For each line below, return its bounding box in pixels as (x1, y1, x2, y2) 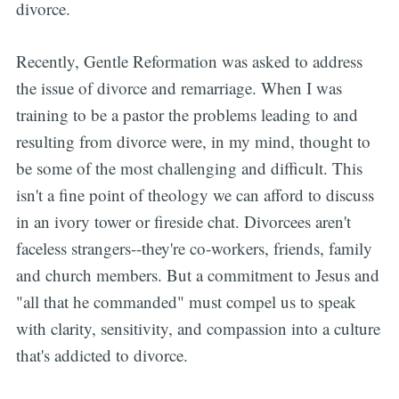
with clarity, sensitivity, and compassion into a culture (15, 316, 380, 339)
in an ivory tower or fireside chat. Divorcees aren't (15, 209, 351, 232)
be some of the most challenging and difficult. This (15, 156, 362, 179)
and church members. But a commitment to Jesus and (15, 263, 379, 286)
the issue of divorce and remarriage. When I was (15, 76, 342, 99)
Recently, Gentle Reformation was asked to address (15, 49, 362, 72)
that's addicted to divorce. (15, 343, 188, 366)
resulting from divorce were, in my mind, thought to (15, 129, 370, 152)
